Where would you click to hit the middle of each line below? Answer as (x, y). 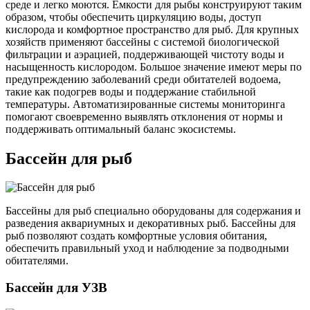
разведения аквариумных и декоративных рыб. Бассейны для (151, 224)
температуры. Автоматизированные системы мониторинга (145, 104)
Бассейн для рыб (69, 158)
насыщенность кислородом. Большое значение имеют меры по (154, 66)
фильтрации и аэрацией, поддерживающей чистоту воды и (145, 54)
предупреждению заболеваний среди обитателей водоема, (143, 79)
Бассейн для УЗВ (56, 288)
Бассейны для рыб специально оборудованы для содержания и (153, 211)
